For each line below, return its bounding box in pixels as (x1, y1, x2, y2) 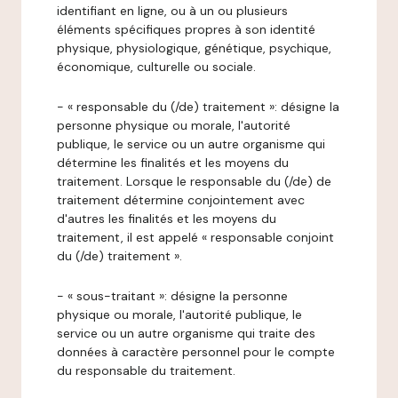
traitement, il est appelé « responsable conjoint (57, 229, 334, 245)
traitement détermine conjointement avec (57, 192, 305, 208)
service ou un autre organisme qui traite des (57, 325, 315, 341)
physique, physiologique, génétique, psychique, (57, 40, 331, 56)
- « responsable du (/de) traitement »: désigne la (57, 99, 339, 115)
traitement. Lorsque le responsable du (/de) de (57, 173, 331, 189)
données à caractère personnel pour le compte (57, 344, 335, 360)
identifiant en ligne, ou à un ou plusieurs (57, 3, 288, 19)
